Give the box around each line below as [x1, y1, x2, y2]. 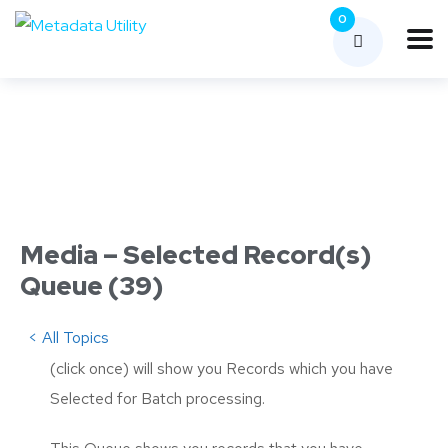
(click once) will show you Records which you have [50, 358, 393, 379]
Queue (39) [20, 269, 163, 303]
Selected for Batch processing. [50, 388, 265, 409]
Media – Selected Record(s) [20, 238, 371, 272]
